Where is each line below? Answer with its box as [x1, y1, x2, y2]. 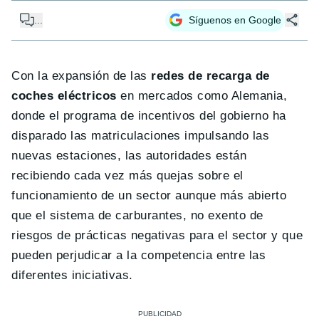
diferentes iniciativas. [11, 268, 133, 282]
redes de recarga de [147, 68, 270, 83]
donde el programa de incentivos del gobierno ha [11, 108, 286, 122]
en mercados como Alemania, [116, 88, 288, 103]
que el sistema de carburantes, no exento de [11, 208, 263, 222]
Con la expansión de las [11, 68, 147, 83]
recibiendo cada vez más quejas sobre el [11, 168, 244, 182]
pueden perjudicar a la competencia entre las [11, 248, 266, 262]
